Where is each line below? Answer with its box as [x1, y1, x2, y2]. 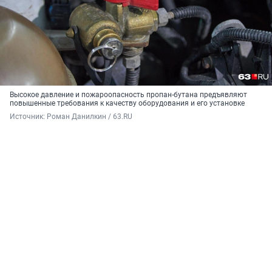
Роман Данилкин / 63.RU [47, 112, 132, 121]
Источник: [10, 112, 47, 121]
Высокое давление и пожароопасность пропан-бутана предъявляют [10, 90, 247, 100]
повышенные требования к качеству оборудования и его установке [10, 99, 245, 108]
